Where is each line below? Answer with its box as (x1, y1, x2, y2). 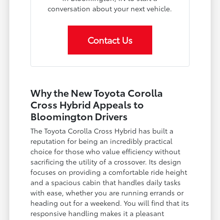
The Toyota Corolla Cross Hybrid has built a (30, 125, 174, 136)
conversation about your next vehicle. (48, 3, 172, 13)
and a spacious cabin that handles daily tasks (30, 177, 181, 187)
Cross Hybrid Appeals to (30, 97, 144, 111)
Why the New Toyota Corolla (30, 85, 164, 99)
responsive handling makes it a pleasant (30, 208, 165, 218)
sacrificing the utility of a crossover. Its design (30, 156, 182, 166)
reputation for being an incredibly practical (30, 136, 173, 146)
